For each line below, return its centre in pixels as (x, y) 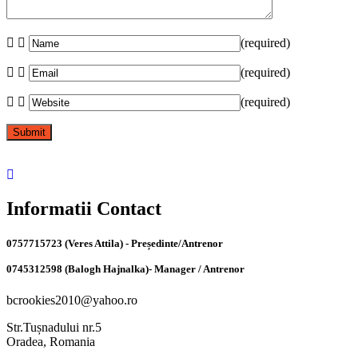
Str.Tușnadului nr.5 (54, 328)
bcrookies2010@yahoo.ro (72, 300)
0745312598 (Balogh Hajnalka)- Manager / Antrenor (125, 268)
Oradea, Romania (51, 342)
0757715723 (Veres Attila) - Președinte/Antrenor (115, 243)
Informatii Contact (84, 208)
